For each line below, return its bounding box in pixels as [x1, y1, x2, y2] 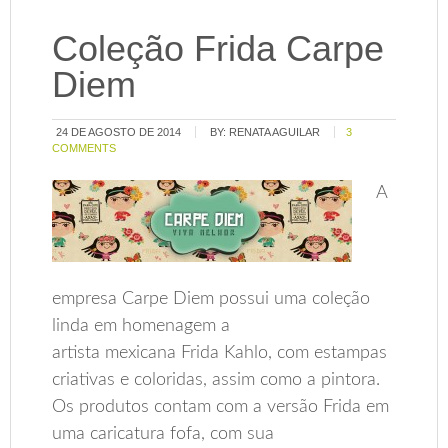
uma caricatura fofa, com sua [52, 424, 275, 443]
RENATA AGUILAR [229, 125, 321, 138]
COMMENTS [52, 141, 117, 154]
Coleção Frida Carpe [52, 27, 385, 69]
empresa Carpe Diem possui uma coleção [52, 289, 371, 308]
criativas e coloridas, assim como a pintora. [52, 370, 381, 389]
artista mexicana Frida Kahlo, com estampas [52, 343, 388, 362]
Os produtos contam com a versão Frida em [52, 397, 390, 416]
